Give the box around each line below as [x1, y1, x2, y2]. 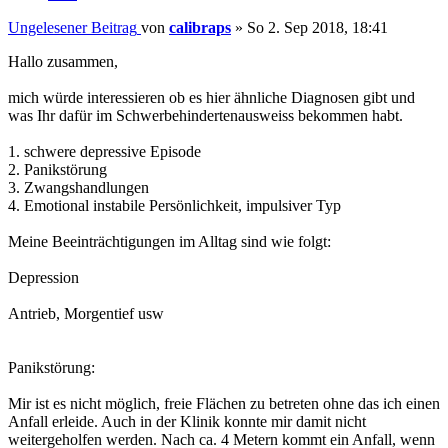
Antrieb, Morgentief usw [8, 304, 164, 322]
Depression [8, 268, 79, 286]
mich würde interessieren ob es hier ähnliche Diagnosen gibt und [8, 88, 415, 106]
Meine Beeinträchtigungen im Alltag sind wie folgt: [8, 232, 331, 250]
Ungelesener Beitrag [8, 18, 137, 36]
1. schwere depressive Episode [8, 142, 201, 160]
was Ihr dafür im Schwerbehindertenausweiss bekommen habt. [8, 106, 403, 124]
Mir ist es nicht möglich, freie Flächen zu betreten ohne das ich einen [8, 394, 440, 412]
